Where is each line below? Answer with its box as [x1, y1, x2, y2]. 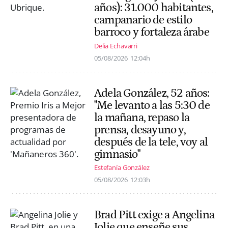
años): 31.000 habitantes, [94, 1, 213, 15]
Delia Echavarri [94, 41, 138, 50]
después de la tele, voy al [94, 135, 208, 149]
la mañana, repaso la [94, 110, 189, 124]
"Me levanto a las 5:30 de [94, 98, 210, 112]
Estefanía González [94, 162, 150, 172]
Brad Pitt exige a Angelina [94, 208, 215, 221]
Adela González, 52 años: [94, 86, 210, 100]
